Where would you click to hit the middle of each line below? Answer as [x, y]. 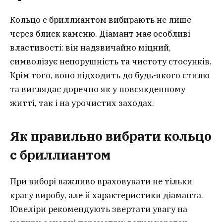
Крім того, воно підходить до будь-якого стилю [110, 76]
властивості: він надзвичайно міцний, [90, 48]
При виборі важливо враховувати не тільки [101, 181]
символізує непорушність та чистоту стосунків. [111, 62]
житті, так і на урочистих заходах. [82, 103]
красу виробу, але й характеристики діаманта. [107, 195]
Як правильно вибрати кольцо [111, 136]
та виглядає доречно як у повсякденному [98, 89]
